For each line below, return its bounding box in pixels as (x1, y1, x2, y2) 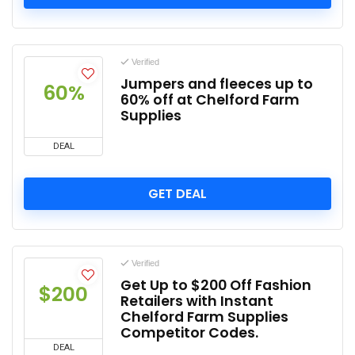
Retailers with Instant (120, 291, 273, 311)
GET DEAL (148, 184, 207, 203)
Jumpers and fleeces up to (120, 74, 313, 94)
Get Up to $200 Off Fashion (120, 275, 311, 295)
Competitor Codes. (120, 323, 258, 342)
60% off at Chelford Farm (120, 90, 300, 109)
